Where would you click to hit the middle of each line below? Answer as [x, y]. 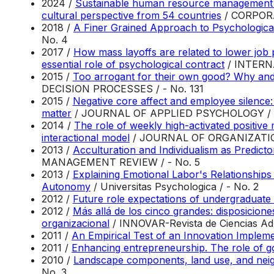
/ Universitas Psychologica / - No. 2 [175, 186]
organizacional [76, 223]
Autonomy [66, 186]
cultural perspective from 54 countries [131, 15]
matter [57, 113]
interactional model [86, 137]
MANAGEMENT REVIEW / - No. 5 [121, 162]
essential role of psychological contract [133, 64]
